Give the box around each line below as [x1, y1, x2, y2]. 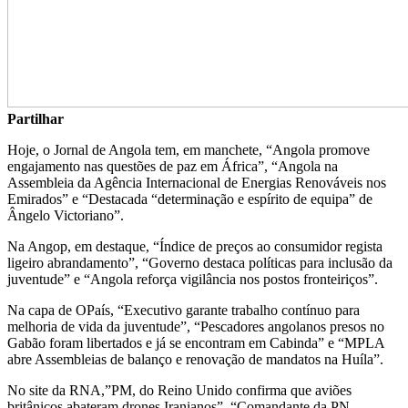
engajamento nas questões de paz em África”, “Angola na [7, 158, 338, 174]
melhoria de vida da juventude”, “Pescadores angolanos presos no [7, 318, 384, 334]
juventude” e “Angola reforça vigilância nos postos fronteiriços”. [7, 270, 378, 287]
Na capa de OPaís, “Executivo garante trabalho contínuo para [7, 301, 360, 318]
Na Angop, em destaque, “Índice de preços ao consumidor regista [7, 238, 382, 254]
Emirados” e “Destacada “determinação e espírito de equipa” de [7, 190, 372, 207]
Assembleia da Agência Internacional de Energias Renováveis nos [7, 174, 386, 190]
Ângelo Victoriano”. [7, 207, 124, 223]
